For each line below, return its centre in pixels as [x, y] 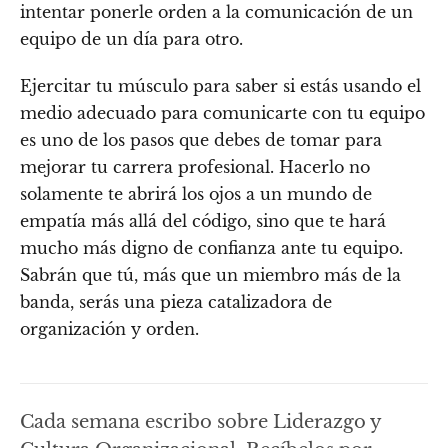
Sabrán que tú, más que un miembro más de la [210, 274]
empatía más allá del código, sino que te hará [203, 220]
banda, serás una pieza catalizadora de [176, 301]
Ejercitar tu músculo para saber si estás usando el [220, 85]
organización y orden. [109, 328]
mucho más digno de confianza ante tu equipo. [211, 247]
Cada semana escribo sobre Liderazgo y [200, 421]
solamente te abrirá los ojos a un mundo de [196, 193]
